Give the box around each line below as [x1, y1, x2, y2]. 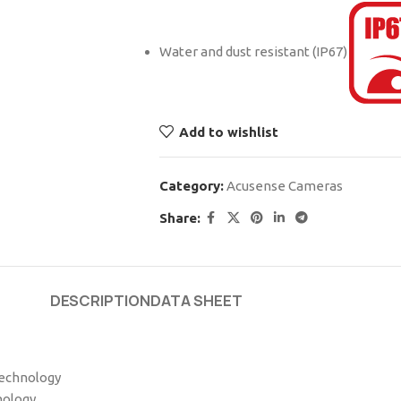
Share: [158, 209, 200, 226]
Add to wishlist [178, 124, 278, 140]
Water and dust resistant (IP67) [158, 44, 347, 60]
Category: [158, 178, 224, 194]
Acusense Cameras [226, 178, 343, 194]
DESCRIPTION [49, 291, 150, 311]
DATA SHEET [149, 291, 243, 311]
